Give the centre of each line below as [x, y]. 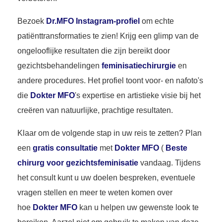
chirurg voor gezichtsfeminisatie [78, 163]
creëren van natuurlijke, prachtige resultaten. [95, 111]
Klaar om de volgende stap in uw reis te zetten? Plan [110, 133]
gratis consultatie [65, 148]
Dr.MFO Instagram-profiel [93, 21]
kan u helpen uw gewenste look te [138, 208]
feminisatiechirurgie [139, 66]
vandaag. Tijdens [169, 163]
